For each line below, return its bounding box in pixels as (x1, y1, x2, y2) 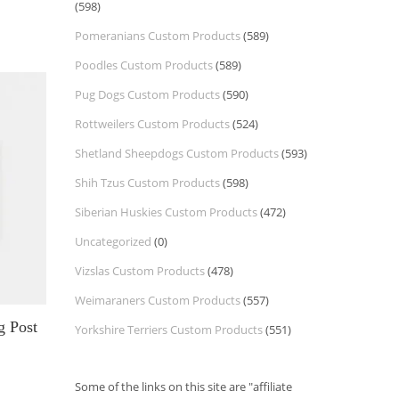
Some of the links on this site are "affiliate (74, 379, 292, 395)
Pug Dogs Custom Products (74, 86, 220, 102)
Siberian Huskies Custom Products (74, 204, 257, 220)
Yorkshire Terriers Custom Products (74, 322, 263, 338)
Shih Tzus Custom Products (74, 175, 220, 191)
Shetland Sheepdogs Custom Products (74, 145, 279, 161)
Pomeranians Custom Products (74, 28, 240, 44)
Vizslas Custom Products (74, 263, 205, 279)
